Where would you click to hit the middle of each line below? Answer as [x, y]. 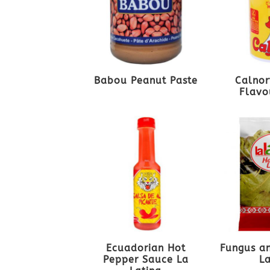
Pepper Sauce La [146, 260]
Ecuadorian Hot [146, 248]
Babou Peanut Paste [146, 81]
